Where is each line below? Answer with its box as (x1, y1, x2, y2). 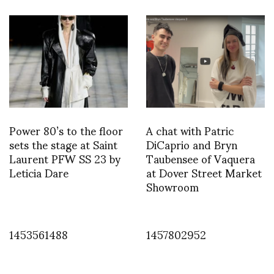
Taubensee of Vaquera (146, 141, 255, 174)
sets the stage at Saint (9, 127, 117, 160)
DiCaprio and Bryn (146, 127, 237, 160)
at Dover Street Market (146, 155, 262, 188)
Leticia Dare (9, 155, 68, 188)
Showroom (146, 169, 199, 202)
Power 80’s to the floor (9, 113, 123, 146)
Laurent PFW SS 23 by (9, 141, 120, 174)
